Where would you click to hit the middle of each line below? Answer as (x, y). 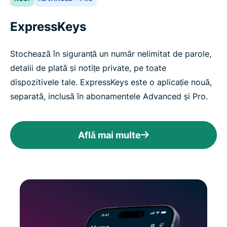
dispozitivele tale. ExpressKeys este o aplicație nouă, (111, 82)
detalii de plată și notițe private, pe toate (88, 68)
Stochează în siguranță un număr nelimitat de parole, (111, 53)
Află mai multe (109, 135)
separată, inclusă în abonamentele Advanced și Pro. (109, 96)
